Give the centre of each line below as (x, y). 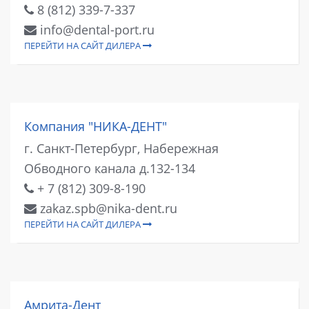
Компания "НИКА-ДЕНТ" (96, 126)
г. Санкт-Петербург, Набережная (121, 148)
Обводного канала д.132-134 (110, 168)
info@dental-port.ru (96, 29)
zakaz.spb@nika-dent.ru (107, 208)
